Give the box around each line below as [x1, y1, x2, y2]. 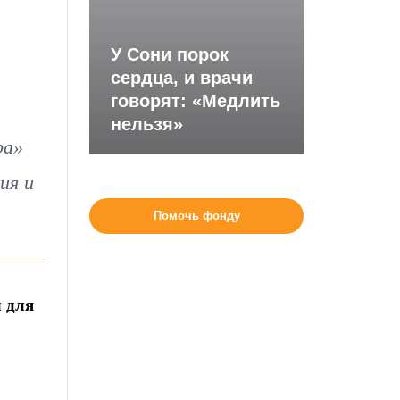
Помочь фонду [153, 209, 240, 222]
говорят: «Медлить [111, 91, 281, 111]
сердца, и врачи [111, 68, 254, 87]
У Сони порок [111, 45, 229, 64]
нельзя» [111, 114, 184, 134]
